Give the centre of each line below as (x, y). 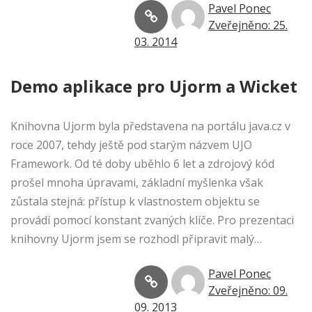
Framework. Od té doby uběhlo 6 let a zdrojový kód (142, 164)
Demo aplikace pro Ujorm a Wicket (154, 86)
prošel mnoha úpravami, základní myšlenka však (137, 183)
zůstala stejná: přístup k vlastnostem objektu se (135, 202)
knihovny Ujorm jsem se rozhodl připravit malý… (136, 239)
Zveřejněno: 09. (248, 291)
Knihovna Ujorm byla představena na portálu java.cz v (150, 126)
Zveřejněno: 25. (248, 25)
